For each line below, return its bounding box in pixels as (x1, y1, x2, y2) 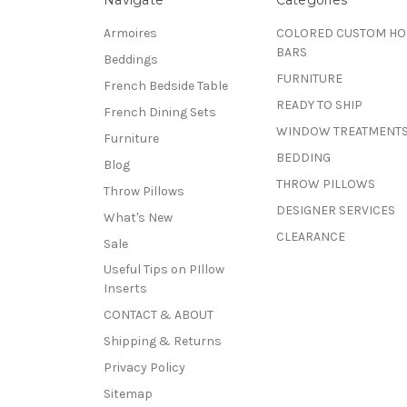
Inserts (104, 281, 147, 297)
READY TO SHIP (275, 96, 362, 113)
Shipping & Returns (104, 333, 222, 350)
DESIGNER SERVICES (275, 202, 395, 218)
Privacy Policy (104, 360, 185, 376)
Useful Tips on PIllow (104, 262, 224, 278)
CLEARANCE (275, 228, 345, 244)
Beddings (104, 51, 158, 67)
